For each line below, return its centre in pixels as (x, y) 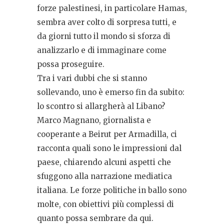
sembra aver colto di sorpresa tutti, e (107, 22)
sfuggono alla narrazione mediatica (104, 176)
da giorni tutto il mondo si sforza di (104, 36)
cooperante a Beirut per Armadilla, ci (107, 134)
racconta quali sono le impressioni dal (109, 148)
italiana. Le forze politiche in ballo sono (112, 190)
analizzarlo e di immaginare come (102, 50)
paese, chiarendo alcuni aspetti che (104, 162)
